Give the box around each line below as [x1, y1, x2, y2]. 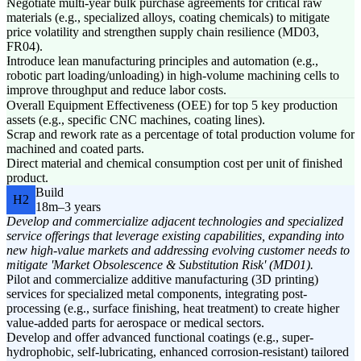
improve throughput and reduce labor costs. [6, 83, 226, 98]
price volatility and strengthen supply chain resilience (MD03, [6, 25, 319, 39]
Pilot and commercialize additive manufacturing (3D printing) [6, 272, 318, 287]
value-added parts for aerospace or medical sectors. [6, 316, 264, 330]
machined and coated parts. [6, 142, 144, 156]
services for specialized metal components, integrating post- [6, 287, 307, 301]
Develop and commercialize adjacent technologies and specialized [6, 214, 343, 229]
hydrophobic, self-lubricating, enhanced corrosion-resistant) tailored [6, 345, 349, 359]
